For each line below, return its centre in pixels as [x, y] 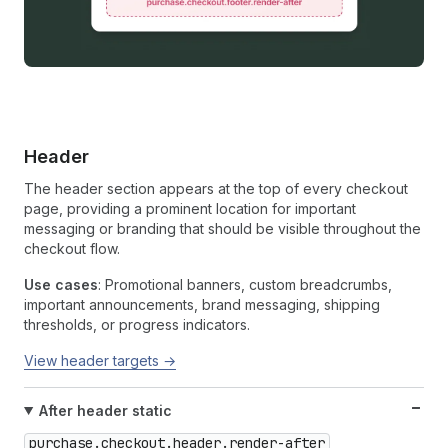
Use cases [61, 284]
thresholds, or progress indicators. [137, 324]
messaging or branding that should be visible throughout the [222, 228]
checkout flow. [72, 248]
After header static [105, 410]
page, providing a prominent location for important [190, 208]
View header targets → [100, 360]
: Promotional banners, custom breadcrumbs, [245, 284]
